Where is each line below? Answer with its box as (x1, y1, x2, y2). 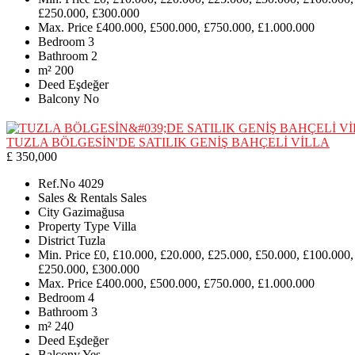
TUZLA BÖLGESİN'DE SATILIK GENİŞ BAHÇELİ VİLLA (6, 135, 330, 149)
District (38, 233, 74, 247)
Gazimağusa (63, 204, 124, 219)
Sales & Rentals (38, 190, 117, 204)
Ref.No (38, 176, 75, 190)
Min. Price (38, 247, 90, 261)
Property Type (38, 219, 109, 233)
